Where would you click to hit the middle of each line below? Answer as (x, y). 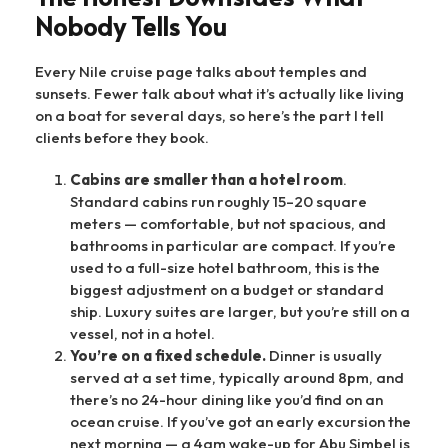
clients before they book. (122, 138)
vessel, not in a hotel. (142, 334)
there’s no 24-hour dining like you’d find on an (226, 400)
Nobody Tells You (131, 26)
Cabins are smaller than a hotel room (206, 180)
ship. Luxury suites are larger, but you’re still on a (240, 312)
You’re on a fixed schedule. (168, 356)
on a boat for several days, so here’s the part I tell (209, 116)
